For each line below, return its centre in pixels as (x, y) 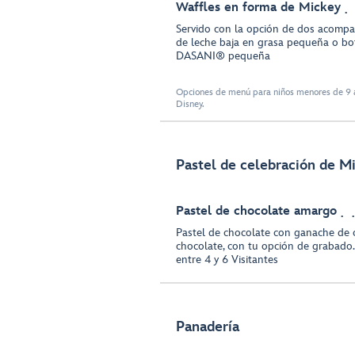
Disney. (190, 104)
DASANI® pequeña (223, 55)
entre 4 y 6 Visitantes (227, 260)
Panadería (208, 327)
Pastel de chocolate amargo (256, 212)
